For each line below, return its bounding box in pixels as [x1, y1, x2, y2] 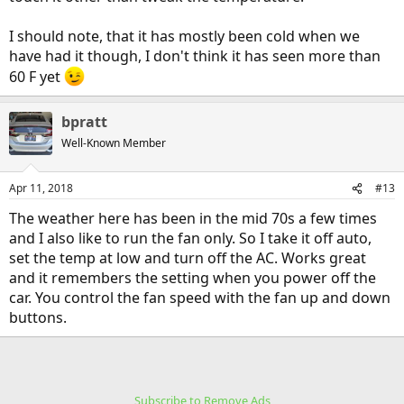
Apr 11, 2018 [9, 180, 73, 197]
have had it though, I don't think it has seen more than [9, 46, 381, 66]
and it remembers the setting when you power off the [9, 268, 376, 289]
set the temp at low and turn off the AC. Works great [9, 248, 366, 269]
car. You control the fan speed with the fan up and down [9, 288, 390, 308]
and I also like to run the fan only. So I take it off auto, [9, 228, 372, 249]
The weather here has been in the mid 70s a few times [9, 208, 377, 229]
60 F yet [9, 67, 64, 87]
